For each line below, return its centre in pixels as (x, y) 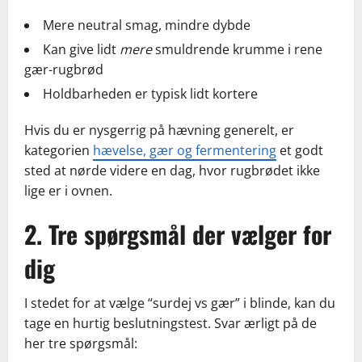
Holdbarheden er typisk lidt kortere (150, 94)
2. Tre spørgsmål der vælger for (178, 234)
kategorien (59, 151)
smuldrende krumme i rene (237, 50)
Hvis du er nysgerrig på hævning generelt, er (159, 130)
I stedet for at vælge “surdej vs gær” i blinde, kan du (180, 303)
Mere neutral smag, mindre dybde (147, 25)
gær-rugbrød (64, 70)
